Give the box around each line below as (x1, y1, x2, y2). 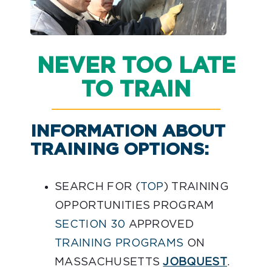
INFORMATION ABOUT (30, 123, 225, 141)
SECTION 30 (55, 219, 126, 231)
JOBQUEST (163, 257, 228, 268)
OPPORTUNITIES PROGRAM (55, 200, 214, 212)
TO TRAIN (81, 79, 191, 101)
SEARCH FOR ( (55, 182, 140, 193)
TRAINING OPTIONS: (30, 141, 209, 159)
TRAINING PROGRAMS (55, 238, 184, 250)
